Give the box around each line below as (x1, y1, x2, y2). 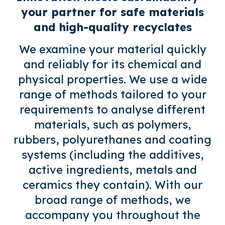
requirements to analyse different (20, 102, 205, 117)
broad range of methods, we (34, 193, 191, 207)
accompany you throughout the (25, 208, 200, 222)
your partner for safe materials (21, 5, 204, 19)
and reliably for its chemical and (24, 57, 201, 72)
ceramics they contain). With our (23, 178, 202, 192)
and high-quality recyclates (33, 20, 192, 34)
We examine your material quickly (19, 42, 206, 57)
